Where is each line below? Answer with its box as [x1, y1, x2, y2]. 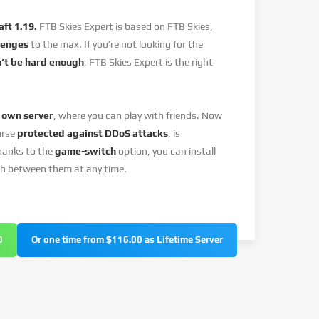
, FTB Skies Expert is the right [84, 56, 213, 68]
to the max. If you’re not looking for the [31, 38, 203, 50]
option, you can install [118, 145, 216, 157]
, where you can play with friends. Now [53, 110, 222, 121]
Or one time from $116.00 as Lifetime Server [31, 234, 223, 245]
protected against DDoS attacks [15, 127, 168, 139]
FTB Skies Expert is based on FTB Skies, [37, 21, 213, 32]
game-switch [55, 145, 118, 157]
